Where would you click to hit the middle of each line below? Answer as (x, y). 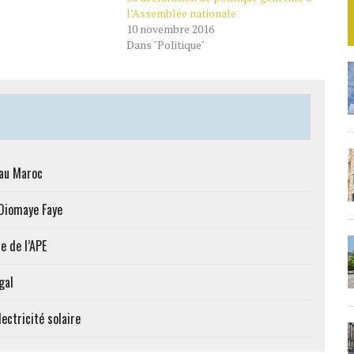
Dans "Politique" (165, 45)
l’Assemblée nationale (181, 13)
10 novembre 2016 (170, 29)
